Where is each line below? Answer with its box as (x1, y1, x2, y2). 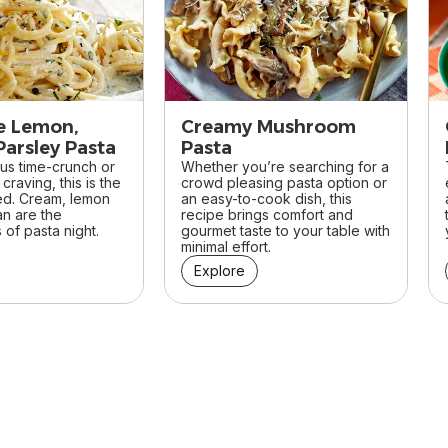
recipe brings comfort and (181, 206, 353, 224)
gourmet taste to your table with (181, 222, 390, 240)
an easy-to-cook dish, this (181, 190, 352, 208)
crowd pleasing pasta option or (181, 174, 387, 192)
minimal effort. (181, 238, 271, 256)
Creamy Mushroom (181, 116, 356, 139)
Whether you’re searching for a (181, 158, 389, 176)
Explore (194, 262, 245, 280)
